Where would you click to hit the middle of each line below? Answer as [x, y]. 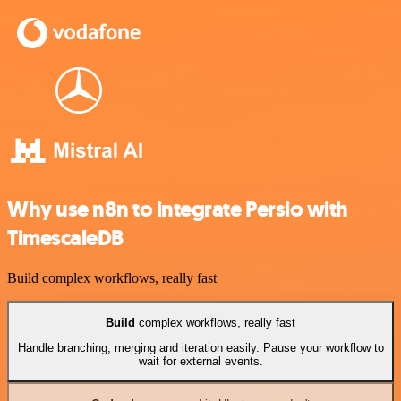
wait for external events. [200, 361]
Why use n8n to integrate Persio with [178, 210]
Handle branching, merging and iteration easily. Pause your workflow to [200, 347]
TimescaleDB [65, 239]
